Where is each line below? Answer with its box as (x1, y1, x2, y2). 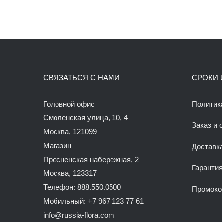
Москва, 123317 (43, 168, 97, 177)
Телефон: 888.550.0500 (43, 182, 121, 191)
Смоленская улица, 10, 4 (43, 113, 128, 122)
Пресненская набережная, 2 (43, 155, 139, 164)
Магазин (43, 141, 71, 150)
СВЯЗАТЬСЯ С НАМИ (43, 73, 120, 82)
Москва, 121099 (43, 127, 97, 136)
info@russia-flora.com (43, 210, 114, 219)
